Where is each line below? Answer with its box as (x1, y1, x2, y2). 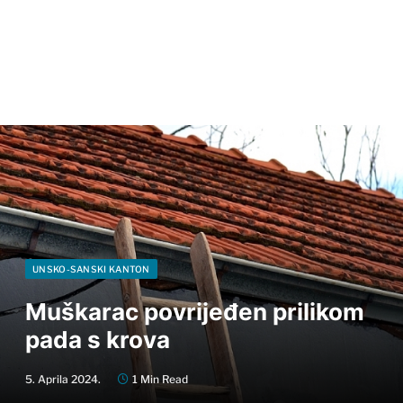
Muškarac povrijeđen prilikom (25, 298, 364, 326)
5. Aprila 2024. (25, 372, 101, 386)
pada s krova (25, 326, 170, 354)
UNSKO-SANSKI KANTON (32, 264, 150, 274)
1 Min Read (132, 372, 188, 386)
